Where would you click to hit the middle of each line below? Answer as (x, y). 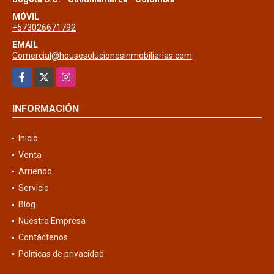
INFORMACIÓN (46, 108)
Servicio (34, 187)
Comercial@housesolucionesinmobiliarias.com (102, 55)
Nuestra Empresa (52, 220)
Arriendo (35, 171)
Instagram (76, 73)
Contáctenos (43, 237)
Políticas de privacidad (61, 254)
